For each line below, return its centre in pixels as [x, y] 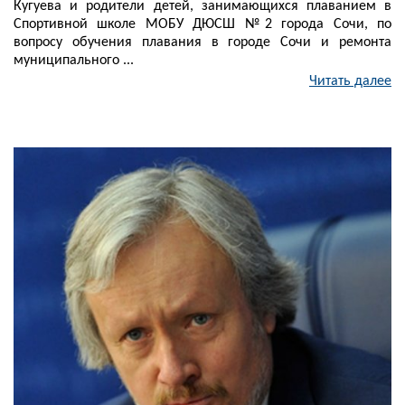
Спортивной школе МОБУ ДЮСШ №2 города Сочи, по [202, 25]
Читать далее [350, 82]
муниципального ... [74, 61]
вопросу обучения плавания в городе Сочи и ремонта [202, 43]
